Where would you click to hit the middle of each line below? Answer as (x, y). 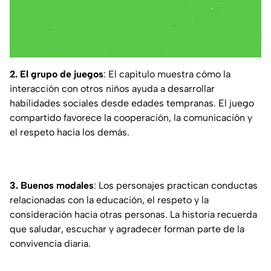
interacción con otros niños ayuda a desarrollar (112, 88)
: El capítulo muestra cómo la (167, 74)
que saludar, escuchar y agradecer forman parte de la (127, 229)
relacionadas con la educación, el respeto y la (109, 200)
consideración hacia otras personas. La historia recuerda (133, 214)
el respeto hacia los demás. (70, 132)
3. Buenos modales (52, 185)
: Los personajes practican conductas (176, 185)
